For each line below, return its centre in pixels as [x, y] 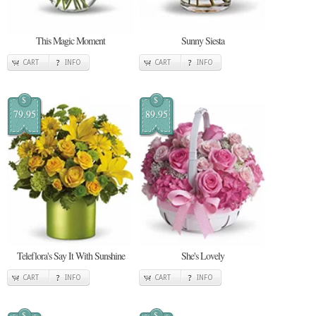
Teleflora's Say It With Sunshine [71, 256]
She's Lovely [202, 256]
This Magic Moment [71, 40]
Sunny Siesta [202, 40]
